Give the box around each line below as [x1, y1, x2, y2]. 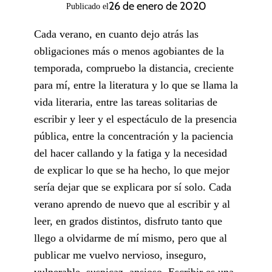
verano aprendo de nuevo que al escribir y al [34, 197, 230, 210]
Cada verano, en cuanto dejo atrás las [34, 27, 199, 40]
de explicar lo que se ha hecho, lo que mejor [34, 163, 229, 176]
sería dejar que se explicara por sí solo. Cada [34, 180, 231, 193]
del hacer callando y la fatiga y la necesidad [34, 146, 227, 159]
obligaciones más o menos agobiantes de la [34, 44, 224, 57]
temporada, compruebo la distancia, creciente [34, 61, 234, 74]
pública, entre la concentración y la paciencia [34, 129, 233, 142]
